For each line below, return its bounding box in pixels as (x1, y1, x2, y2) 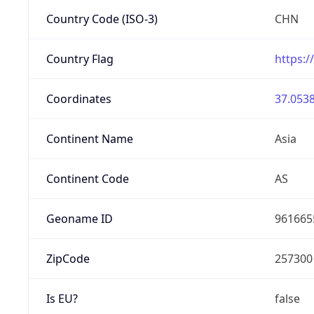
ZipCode (46, 250, 90, 266)
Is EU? (46, 290, 78, 306)
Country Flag (46, 50, 114, 67)
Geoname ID (46, 210, 113, 226)
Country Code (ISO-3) (46, 11, 158, 27)
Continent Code (46, 170, 129, 186)
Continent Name (46, 130, 133, 146)
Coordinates (46, 90, 111, 107)
